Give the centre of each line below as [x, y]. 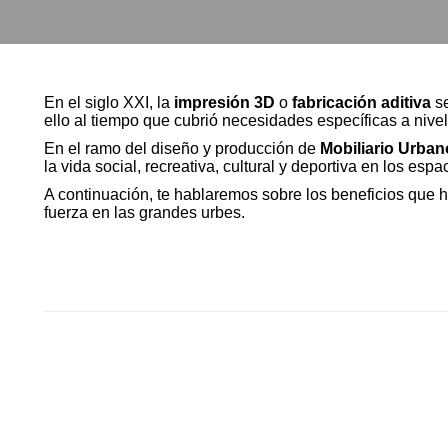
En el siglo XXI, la [109, 102]
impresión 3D [224, 102]
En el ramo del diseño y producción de [182, 148]
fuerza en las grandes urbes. [144, 212]
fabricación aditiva [361, 102]
